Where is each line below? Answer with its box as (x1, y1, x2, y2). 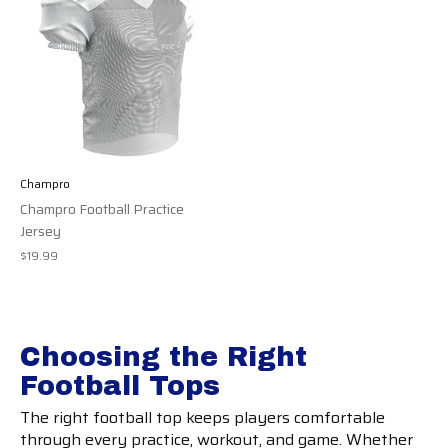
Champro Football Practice (20, 197, 184, 220)
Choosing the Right (20, 341, 307, 372)
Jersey (20, 219, 61, 242)
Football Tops (20, 370, 220, 401)
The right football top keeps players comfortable (20, 405, 385, 431)
